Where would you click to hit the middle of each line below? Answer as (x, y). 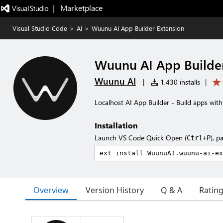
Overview (51, 190)
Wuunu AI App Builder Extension (138, 28)
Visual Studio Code (40, 28)
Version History (115, 190)
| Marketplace (77, 8)
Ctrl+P (199, 138)
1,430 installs (179, 82)
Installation (116, 125)
